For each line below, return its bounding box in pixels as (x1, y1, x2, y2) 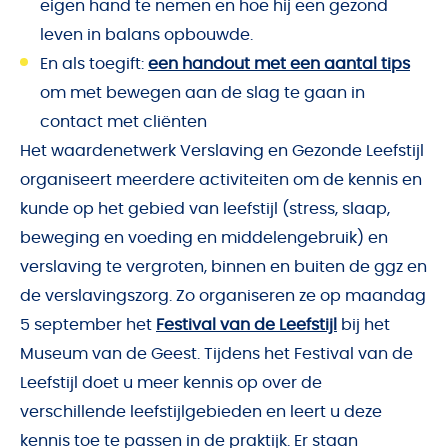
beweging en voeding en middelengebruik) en (20, 230, 388, 247)
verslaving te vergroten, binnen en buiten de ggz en (20, 259, 427, 276)
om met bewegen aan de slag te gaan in (40, 85, 365, 102)
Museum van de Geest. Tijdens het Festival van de (20, 346, 413, 363)
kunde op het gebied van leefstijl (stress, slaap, (20, 201, 390, 218)
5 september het (20, 317, 156, 334)
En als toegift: (40, 56, 148, 73)
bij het (337, 317, 390, 334)
